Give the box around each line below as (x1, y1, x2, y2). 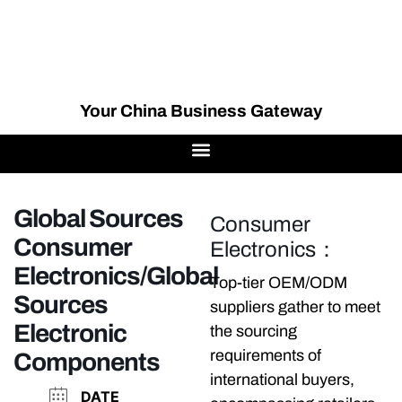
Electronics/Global (13, 262, 218, 291)
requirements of (210, 346, 321, 365)
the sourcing (210, 322, 297, 341)
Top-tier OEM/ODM (210, 274, 347, 293)
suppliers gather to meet (210, 298, 380, 317)
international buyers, (210, 371, 354, 389)
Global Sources (13, 205, 183, 233)
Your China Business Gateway (80, 101, 322, 121)
